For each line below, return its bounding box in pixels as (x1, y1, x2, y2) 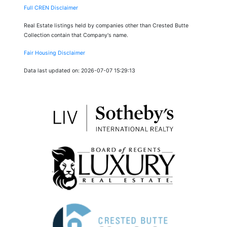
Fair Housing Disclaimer (24, 49, 85, 56)
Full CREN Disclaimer (24, 4, 78, 11)
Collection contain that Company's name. (24, 31, 128, 39)
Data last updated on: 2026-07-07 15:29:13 (24, 67, 135, 74)
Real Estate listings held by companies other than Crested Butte (24, 22, 188, 29)
